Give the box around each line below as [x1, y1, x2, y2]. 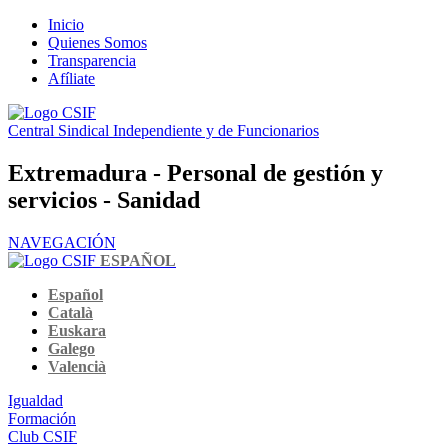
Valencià [48, 357, 106, 375]
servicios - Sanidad [8, 186, 200, 213]
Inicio [48, 16, 84, 33]
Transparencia [48, 52, 136, 69]
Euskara [48, 321, 106, 339]
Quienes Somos [48, 34, 147, 51]
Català [48, 303, 93, 321]
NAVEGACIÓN [8, 233, 116, 251]
